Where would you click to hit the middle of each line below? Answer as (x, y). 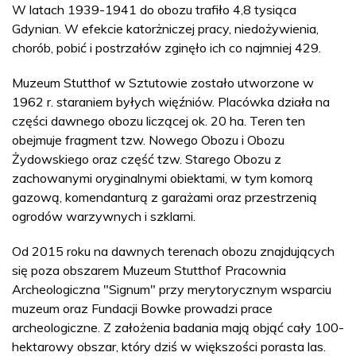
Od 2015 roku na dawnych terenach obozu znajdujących (173, 251)
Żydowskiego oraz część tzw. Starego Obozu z (147, 159)
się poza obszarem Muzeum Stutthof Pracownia (149, 270)
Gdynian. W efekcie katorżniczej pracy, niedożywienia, (165, 28)
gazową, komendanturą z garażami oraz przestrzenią (164, 197)
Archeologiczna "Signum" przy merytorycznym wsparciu (172, 289)
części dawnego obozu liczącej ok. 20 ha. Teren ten (159, 120)
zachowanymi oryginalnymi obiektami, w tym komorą (163, 178)
